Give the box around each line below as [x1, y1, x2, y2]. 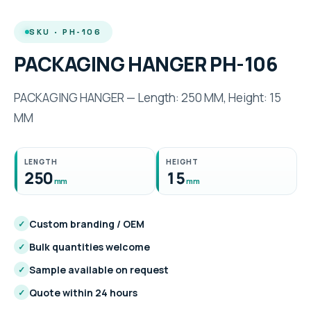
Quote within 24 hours [29, 285, 137, 299]
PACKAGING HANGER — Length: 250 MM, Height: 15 [14, 89, 281, 106]
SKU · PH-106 [29, 26, 102, 37]
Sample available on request [29, 262, 169, 276]
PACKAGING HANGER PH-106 [14, 50, 278, 77]
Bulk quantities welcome [29, 239, 150, 253]
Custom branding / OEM [29, 217, 144, 230]
